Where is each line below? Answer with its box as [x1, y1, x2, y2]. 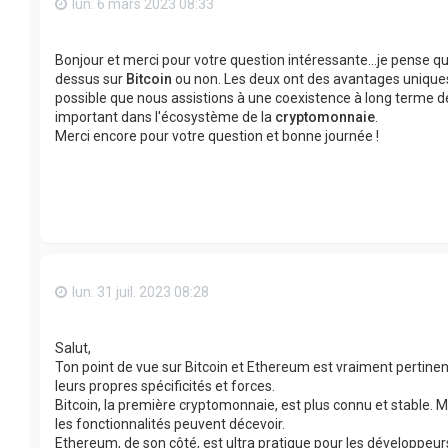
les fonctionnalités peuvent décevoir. [55, 415, 285, 432]
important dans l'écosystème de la [55, 108, 275, 125]
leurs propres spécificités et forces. [55, 377, 275, 394]
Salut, [55, 339, 91, 356]
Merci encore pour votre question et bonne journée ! [55, 127, 379, 144]
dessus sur [55, 70, 126, 87]
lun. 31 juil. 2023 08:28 [72, 284, 209, 301]
